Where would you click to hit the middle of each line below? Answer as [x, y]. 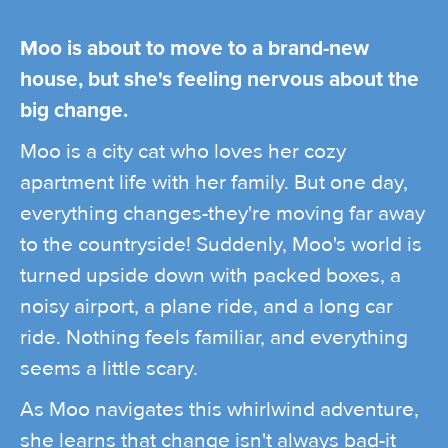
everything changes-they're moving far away [222, 214]
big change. [74, 111]
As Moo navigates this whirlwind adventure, [219, 410]
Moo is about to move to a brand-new [194, 49]
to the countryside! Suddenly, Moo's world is [221, 245]
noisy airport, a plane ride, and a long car [206, 307]
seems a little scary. [109, 369]
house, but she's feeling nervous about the [219, 80]
